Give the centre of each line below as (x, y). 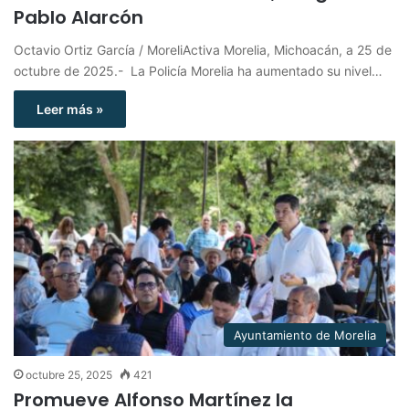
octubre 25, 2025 (69, 374)
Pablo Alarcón (79, 18)
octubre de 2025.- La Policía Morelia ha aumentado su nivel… (198, 71)
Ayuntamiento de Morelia (305, 335)
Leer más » (70, 110)
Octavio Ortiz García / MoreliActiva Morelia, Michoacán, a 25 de (203, 50)
